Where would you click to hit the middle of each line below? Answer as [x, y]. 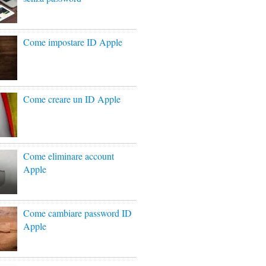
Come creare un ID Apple [72, 99]
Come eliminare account [69, 156]
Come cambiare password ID [77, 213]
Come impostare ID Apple [73, 42]
